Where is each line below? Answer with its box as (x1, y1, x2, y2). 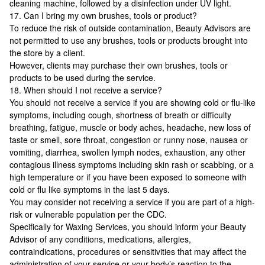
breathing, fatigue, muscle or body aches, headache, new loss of (9, 121, 251, 133)
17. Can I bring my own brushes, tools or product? (9, 9, 197, 21)
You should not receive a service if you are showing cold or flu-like (9, 96, 256, 108)
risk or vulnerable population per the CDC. (9, 208, 167, 220)
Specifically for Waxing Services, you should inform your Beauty (9, 221, 246, 232)
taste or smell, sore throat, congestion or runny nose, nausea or (9, 134, 248, 146)
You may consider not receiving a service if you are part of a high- (9, 196, 255, 208)
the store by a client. (9, 47, 85, 59)
